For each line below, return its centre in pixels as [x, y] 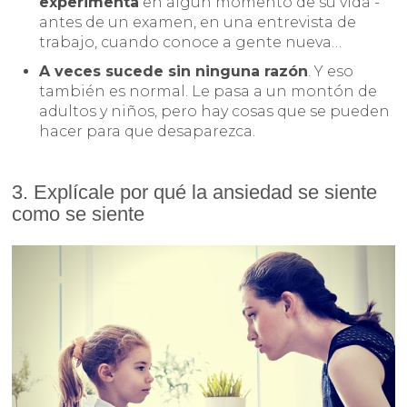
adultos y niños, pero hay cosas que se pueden [215, 112]
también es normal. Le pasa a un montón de [208, 92]
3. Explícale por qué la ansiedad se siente [195, 193]
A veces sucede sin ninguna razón [174, 72]
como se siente [79, 214]
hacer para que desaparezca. [148, 132]
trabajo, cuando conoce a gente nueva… [191, 43]
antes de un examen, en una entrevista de [198, 23]
